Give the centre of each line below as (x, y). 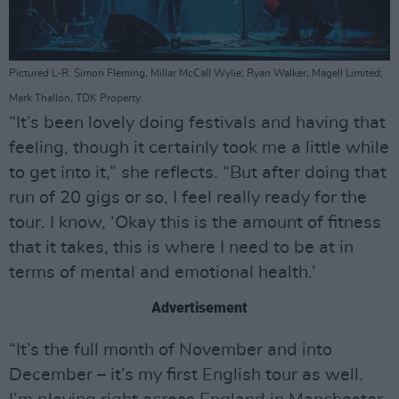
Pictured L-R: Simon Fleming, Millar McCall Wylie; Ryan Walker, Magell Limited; (196, 73)
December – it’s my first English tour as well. (186, 375)
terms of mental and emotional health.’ (163, 273)
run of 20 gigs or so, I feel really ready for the (188, 198)
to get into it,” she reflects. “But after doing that (198, 173)
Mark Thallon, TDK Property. (76, 98)
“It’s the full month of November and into (171, 350)
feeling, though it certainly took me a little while (199, 148)
